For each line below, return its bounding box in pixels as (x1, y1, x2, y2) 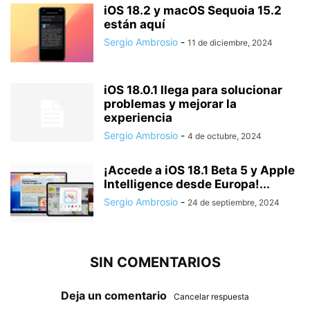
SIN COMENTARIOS (89, 253, 221, 271)
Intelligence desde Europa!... (104, 176, 270, 191)
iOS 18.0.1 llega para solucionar (104, 82, 282, 97)
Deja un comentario (61, 288, 167, 302)
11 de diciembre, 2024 (188, 37, 273, 48)
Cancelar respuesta (174, 291, 249, 302)
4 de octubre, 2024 (188, 130, 262, 141)
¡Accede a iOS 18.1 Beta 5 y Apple (104, 163, 295, 177)
